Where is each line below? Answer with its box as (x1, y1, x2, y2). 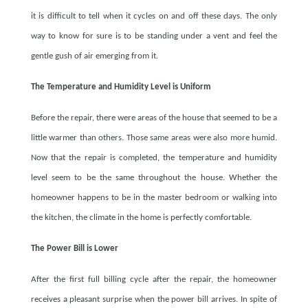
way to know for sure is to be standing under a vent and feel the (30, 32, 278, 41)
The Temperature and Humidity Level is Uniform (30, 82, 211, 92)
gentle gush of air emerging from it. (30, 52, 158, 61)
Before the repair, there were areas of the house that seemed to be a (30, 113, 278, 123)
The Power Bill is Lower (30, 244, 118, 254)
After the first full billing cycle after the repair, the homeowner (30, 275, 278, 285)
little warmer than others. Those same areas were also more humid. (30, 133, 278, 143)
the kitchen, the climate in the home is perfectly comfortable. (30, 213, 252, 223)
